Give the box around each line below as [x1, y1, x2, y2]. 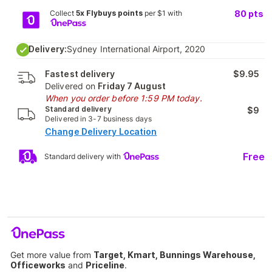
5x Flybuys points [75, 8, 143, 18]
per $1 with [142, 8, 182, 18]
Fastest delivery [45, 69, 115, 79]
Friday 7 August [98, 81, 166, 91]
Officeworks [10, 260, 66, 270]
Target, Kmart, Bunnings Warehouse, [93, 250, 256, 260]
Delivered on [45, 81, 98, 91]
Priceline [86, 260, 124, 270]
